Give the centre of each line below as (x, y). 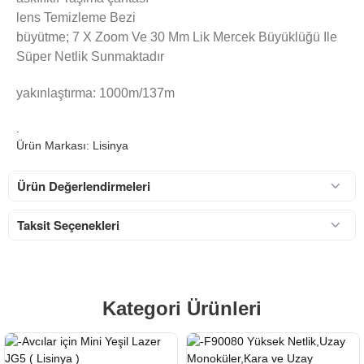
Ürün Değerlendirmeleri (84, 186)
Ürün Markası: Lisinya (72, 145)
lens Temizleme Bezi (76, 18)
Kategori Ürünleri (182, 308)
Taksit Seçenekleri (68, 225)
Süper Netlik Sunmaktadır (90, 57)
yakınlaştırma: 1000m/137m (95, 93)
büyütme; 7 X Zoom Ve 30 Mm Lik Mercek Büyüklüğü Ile (177, 37)
